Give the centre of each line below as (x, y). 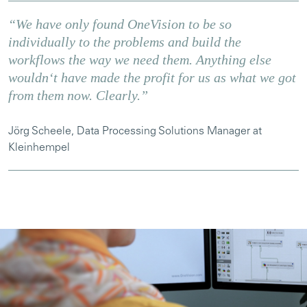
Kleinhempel (39, 148)
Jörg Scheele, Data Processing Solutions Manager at (135, 132)
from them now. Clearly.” (78, 95)
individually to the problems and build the (125, 42)
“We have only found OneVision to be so (120, 24)
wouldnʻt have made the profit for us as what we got (152, 77)
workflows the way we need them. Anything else (140, 60)
